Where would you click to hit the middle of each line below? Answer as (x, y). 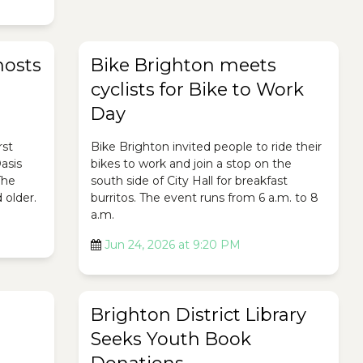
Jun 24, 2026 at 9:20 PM (172, 245)
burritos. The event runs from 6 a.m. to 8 (204, 198)
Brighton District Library (198, 315)
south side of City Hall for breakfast (189, 181)
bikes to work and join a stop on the (191, 164)
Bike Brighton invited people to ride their (206, 147)
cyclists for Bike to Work (197, 90)
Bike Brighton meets (183, 65)
